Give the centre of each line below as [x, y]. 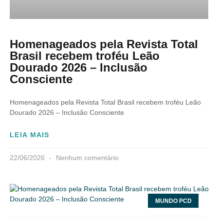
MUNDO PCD [173, 201]
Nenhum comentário [86, 158]
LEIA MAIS [30, 135]
